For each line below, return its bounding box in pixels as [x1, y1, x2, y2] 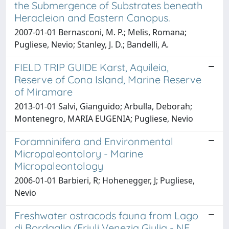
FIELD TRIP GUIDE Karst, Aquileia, [14, 60, 169, 74]
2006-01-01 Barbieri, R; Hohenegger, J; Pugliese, [14, 174, 195, 186]
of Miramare [14, 85, 73, 98]
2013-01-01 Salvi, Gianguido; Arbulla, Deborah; [14, 100, 192, 112]
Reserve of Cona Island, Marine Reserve [14, 73, 201, 86]
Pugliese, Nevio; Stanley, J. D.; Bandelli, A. [14, 38, 169, 50]
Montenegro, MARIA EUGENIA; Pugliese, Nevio [14, 112, 193, 124]
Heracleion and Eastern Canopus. [14, 11, 170, 24]
